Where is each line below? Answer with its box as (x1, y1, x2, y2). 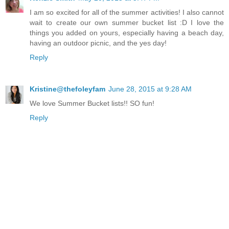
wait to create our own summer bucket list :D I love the (30, 18, 224, 27)
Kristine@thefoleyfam (30, 85, 105, 94)
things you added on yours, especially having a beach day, (30, 29, 224, 37)
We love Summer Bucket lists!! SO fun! (30, 99, 154, 108)
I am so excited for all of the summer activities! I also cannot (30, 8, 224, 17)
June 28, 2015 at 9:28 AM (108, 85, 192, 94)
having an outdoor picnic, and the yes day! (30, 39, 167, 48)
